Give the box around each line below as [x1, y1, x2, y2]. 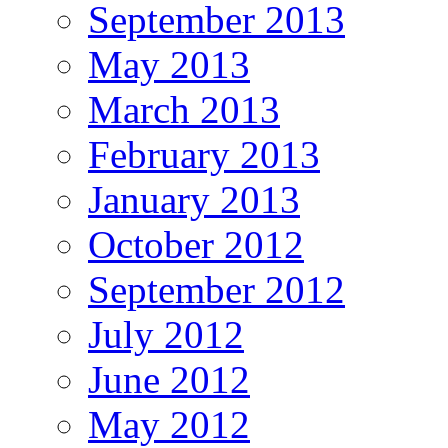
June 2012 [88, 358, 250, 402]
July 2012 [88, 313, 244, 357]
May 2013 [88, 43, 250, 87]
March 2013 [88, 88, 280, 132]
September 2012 [88, 268, 345, 312]
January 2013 [88, 178, 300, 222]
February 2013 [88, 133, 320, 177]
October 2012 [88, 223, 304, 267]
